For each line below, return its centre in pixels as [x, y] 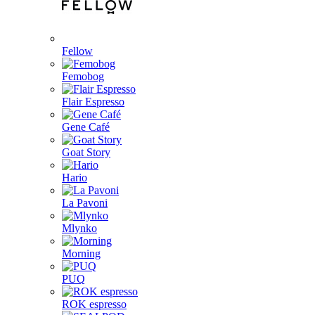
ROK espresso [94, 304]
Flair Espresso [93, 102]
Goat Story [86, 152]
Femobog [83, 76]
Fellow [77, 51]
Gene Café [86, 127]
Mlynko [79, 228]
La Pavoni [85, 203]
